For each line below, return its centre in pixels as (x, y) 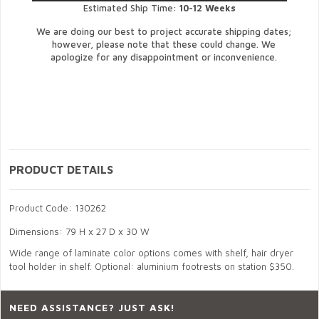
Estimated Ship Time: (131, 8)
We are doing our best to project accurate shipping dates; (164, 32)
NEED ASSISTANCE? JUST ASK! (93, 308)
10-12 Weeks (208, 8)
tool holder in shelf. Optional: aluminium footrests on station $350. (153, 267)
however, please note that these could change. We (164, 45)
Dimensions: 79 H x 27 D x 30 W (79, 232)
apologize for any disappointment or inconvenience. (164, 57)
